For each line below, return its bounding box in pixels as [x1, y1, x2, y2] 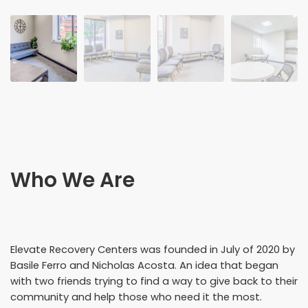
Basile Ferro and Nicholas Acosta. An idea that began [10, 258, 278, 273]
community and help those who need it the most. [10, 290, 262, 305]
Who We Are [10, 166, 135, 195]
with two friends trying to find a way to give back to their [10, 274, 298, 289]
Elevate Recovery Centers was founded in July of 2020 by [10, 243, 295, 257]
